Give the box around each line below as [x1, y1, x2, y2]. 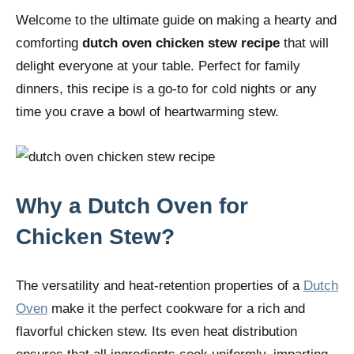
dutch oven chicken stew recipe [82, 36, 280, 51]
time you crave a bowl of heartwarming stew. [16, 104, 279, 120]
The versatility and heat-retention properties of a [16, 278, 303, 294]
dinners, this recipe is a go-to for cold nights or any [16, 81, 317, 97]
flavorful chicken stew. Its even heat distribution [16, 324, 297, 340]
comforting [16, 36, 82, 51]
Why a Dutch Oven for [16, 194, 248, 219]
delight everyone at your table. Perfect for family [16, 58, 300, 74]
